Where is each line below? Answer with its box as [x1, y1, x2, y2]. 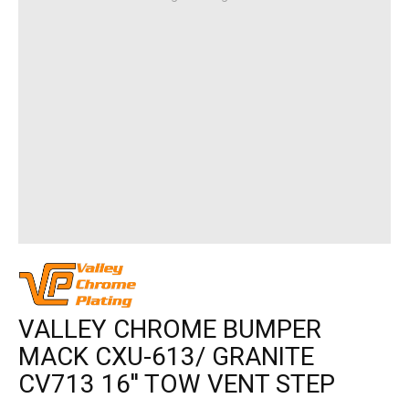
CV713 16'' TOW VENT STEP [18, 365, 335, 404]
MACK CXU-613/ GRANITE [18, 338, 314, 376]
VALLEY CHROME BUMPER [18, 310, 321, 349]
